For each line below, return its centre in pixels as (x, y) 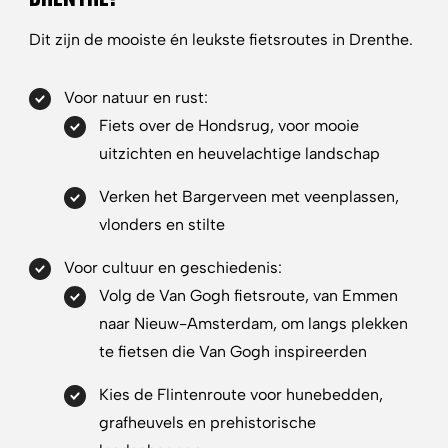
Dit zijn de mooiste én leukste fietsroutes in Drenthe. (221, 39)
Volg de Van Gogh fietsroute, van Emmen (248, 295)
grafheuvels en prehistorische (207, 422)
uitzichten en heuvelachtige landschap (239, 153)
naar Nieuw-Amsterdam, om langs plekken (253, 323)
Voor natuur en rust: (136, 97)
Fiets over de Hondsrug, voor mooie (229, 125)
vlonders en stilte (162, 224)
